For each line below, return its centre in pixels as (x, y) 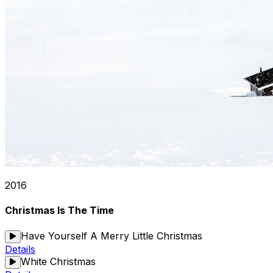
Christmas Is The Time (59, 211)
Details (20, 249)
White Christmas (58, 261)
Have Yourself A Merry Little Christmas (111, 236)
